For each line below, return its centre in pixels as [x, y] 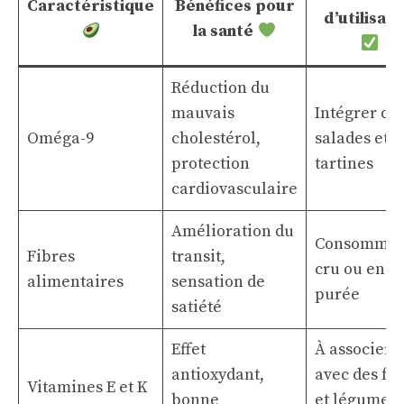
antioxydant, [218, 375]
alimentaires [75, 282]
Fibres [51, 257]
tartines [344, 164]
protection [211, 164]
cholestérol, [216, 138]
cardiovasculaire [234, 189]
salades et [352, 138]
